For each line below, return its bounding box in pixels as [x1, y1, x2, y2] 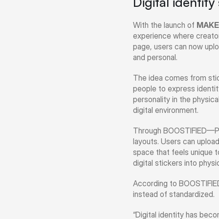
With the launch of [133, 20, 197, 30]
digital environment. [133, 105, 198, 115]
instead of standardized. [133, 189, 215, 199]
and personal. [133, 52, 177, 62]
